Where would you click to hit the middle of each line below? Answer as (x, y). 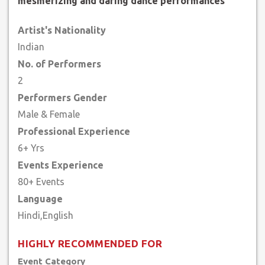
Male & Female (49, 114)
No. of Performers (59, 64)
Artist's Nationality (62, 30)
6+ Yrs (31, 148)
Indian (31, 47)
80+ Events (41, 182)
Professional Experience (74, 131)
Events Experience (61, 165)
